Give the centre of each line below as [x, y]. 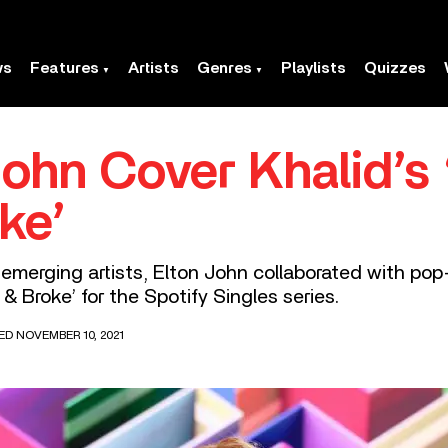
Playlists [313, 68]
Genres [224, 68]
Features [64, 68]
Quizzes [395, 68]
